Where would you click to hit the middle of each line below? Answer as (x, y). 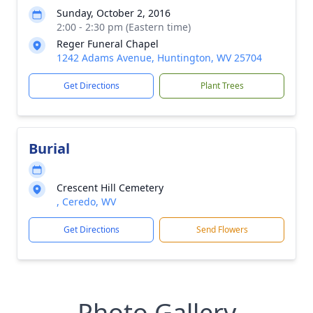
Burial (49, 148)
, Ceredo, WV (86, 202)
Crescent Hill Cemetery (110, 188)
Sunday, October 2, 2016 (114, 13)
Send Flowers (222, 230)
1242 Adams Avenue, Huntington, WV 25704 (159, 58)
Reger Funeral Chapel (108, 44)
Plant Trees (222, 86)
